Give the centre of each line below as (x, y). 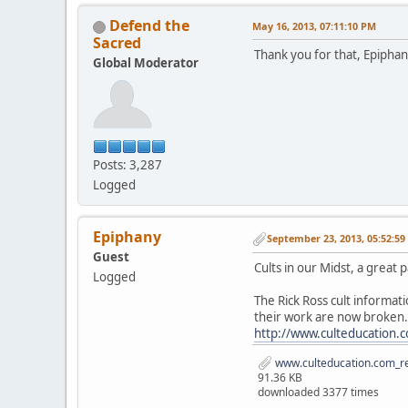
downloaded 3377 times (318, 393)
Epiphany (127, 237)
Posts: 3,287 (127, 165)
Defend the (149, 26)
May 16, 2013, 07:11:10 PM (314, 26)
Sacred (117, 43)
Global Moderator (146, 63)
